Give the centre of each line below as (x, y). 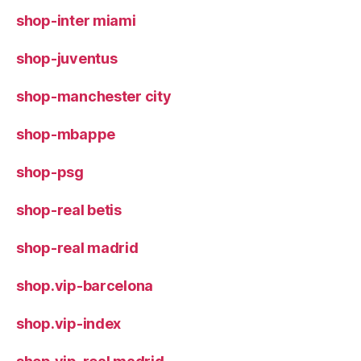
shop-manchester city (94, 96)
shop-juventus (67, 58)
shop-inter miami (76, 20)
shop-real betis (69, 210)
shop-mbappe (66, 134)
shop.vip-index (69, 323)
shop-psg (50, 172)
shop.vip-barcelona (85, 285)
